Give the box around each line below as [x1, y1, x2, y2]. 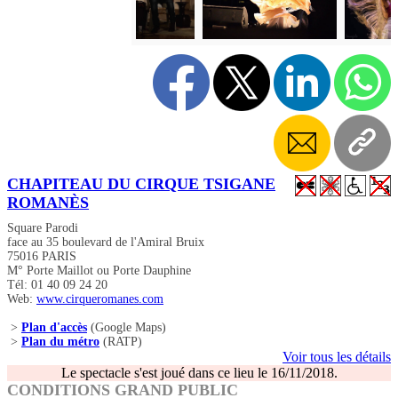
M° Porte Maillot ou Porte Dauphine [7, 264, 191, 278]
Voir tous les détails [283, 349, 391, 365]
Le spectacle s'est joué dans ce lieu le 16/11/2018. [60, 365, 338, 381]
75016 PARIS [7, 250, 76, 264]
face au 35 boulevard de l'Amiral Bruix [7, 235, 204, 250]
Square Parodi [7, 221, 78, 235]
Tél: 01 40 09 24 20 [7, 278, 107, 292]
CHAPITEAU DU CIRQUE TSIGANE [7, 175, 275, 194]
